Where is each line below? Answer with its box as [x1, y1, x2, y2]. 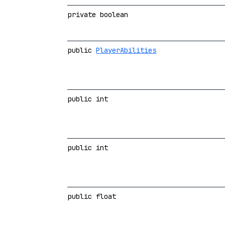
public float [68, 191, 117, 201]
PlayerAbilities [96, 45, 157, 55]
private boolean [68, 10, 129, 19]
